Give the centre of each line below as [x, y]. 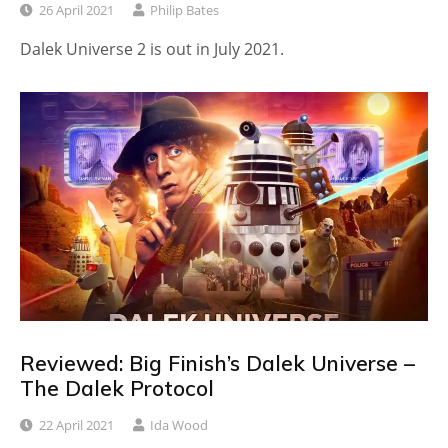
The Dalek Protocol [117, 388]
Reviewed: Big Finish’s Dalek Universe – [217, 363]
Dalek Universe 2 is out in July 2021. [152, 48]
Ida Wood [179, 425]
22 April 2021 [76, 425]
